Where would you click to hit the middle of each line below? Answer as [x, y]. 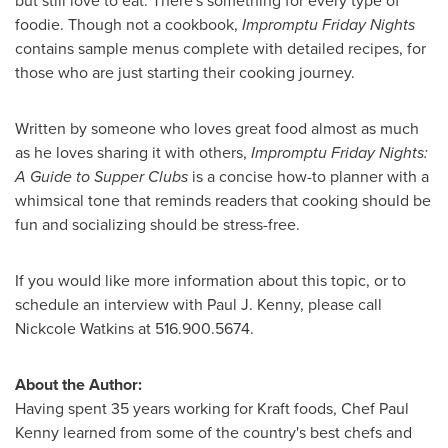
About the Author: [78, 384]
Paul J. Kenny [253, 304]
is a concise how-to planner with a [310, 176]
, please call [341, 304]
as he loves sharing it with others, [133, 152]
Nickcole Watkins [74, 328]
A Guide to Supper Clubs [103, 176]
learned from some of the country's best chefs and [235, 432]
